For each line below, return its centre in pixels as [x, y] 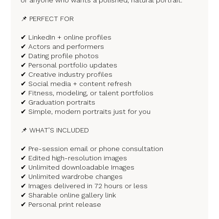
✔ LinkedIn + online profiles [66, 37]
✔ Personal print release [61, 204]
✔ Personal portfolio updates [69, 65]
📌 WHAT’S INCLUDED [55, 130]
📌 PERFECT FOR [47, 18]
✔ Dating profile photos [60, 55]
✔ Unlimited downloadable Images [78, 167]
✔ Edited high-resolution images [74, 158]
